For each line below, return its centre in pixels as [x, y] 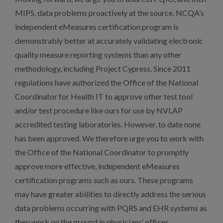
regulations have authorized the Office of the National [107, 82]
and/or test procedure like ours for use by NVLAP [99, 110]
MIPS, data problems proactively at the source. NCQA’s [110, 13]
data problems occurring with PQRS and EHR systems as [111, 208]
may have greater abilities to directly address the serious [111, 194]
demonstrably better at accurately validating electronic [109, 41]
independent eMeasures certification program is [97, 27]
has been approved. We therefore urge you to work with [109, 138]
